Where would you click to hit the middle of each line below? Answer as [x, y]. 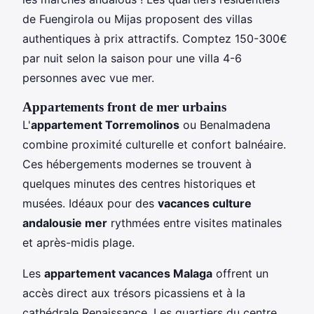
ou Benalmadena [225, 125]
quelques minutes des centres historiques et [139, 184]
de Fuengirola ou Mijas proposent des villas [137, 19]
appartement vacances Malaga [128, 274]
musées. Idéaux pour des [90, 204]
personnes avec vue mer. [88, 78]
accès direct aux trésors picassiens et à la [134, 293]
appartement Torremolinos [105, 125]
